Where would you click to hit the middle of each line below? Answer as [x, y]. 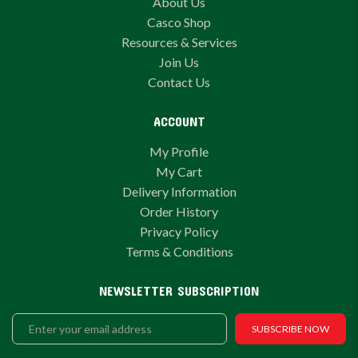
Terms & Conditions [179, 251]
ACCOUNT [179, 121]
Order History [179, 211]
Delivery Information [179, 191]
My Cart [179, 171]
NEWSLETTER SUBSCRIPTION [179, 290]
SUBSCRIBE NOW [290, 329]
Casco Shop [179, 22]
